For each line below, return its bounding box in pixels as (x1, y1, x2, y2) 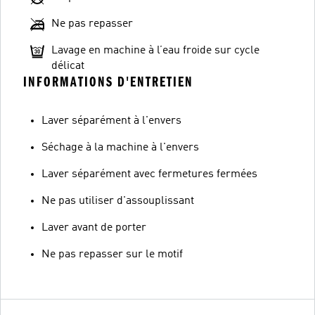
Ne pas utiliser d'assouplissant (41, 195, 194, 207)
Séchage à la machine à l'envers (41, 142, 199, 153)
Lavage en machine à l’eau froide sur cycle (51, 45, 259, 56)
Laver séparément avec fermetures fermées (41, 169, 257, 180)
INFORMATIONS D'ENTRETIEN (23, 74, 193, 90)
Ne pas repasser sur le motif (41, 249, 183, 260)
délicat (51, 60, 84, 72)
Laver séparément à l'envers (41, 115, 181, 127)
